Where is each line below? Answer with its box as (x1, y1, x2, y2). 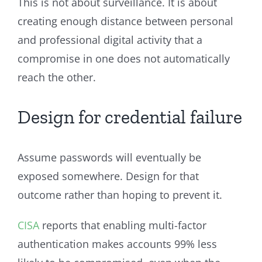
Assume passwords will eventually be (18, 150, 201, 164)
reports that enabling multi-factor (39, 218, 206, 232)
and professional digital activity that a (18, 32, 202, 47)
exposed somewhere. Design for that (18, 168, 199, 183)
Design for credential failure (18, 105, 242, 128)
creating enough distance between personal (18, 13, 233, 28)
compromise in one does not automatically (18, 51, 230, 65)
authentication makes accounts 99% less (18, 236, 217, 251)
